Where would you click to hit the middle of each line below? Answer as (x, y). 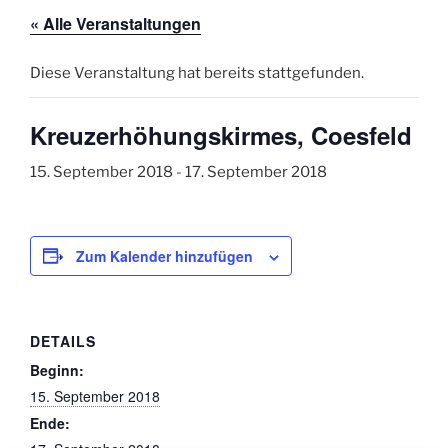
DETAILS (63, 340)
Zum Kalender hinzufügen (164, 255)
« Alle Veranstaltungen (115, 23)
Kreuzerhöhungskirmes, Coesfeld (221, 134)
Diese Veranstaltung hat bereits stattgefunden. (197, 72)
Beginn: (57, 369)
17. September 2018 (256, 171)
